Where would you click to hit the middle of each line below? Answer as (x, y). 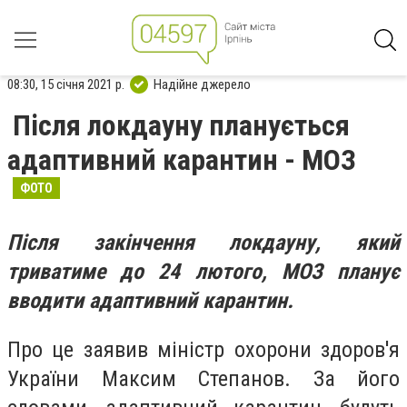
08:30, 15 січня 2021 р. (66, 84)
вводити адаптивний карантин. (150, 301)
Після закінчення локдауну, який (203, 243)
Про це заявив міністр (121, 349)
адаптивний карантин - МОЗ (182, 160)
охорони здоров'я (317, 349)
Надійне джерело (202, 84)
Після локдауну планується (181, 125)
